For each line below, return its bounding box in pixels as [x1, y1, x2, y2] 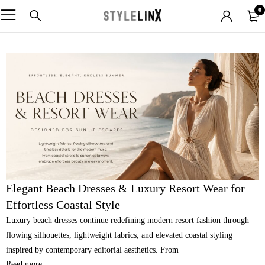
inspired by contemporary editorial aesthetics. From [6, 245, 179, 254]
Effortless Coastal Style [6, 198, 120, 211]
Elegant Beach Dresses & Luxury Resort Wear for [6, 181, 245, 195]
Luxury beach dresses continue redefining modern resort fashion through [6, 215, 249, 225]
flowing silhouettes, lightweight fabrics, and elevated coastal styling [6, 230, 232, 240]
